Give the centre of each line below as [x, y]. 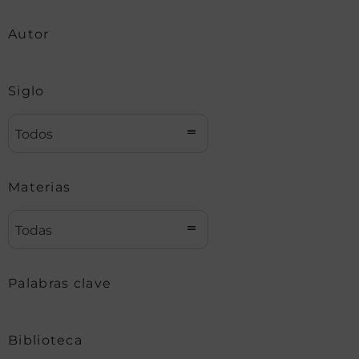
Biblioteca [45, 340]
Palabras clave [60, 283]
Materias [40, 187]
